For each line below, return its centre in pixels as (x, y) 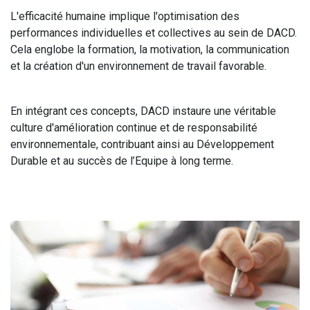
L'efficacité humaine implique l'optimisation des (125, 16)
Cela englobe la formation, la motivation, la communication (150, 49)
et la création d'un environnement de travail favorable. (138, 66)
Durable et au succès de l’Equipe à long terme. (122, 161)
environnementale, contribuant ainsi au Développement (142, 144)
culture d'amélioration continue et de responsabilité (134, 128)
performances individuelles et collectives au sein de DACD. (154, 33)
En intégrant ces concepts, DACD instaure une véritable (143, 111)
